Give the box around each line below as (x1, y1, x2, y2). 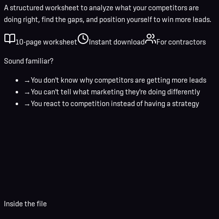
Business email (127, 167, 175, 176)
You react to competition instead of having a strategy (31, 99, 199, 108)
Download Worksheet (117, 185, 177, 193)
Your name (4, 167, 37, 176)
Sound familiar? (4, 57, 53, 66)
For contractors (156, 38, 206, 46)
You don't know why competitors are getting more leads (31, 76, 206, 85)
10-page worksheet (16, 38, 77, 46)
